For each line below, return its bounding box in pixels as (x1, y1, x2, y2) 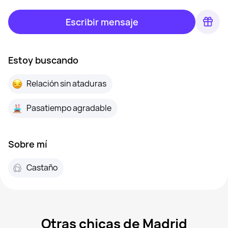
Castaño (26, 162, 58, 174)
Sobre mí (8, 137, 47, 150)
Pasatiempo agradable (26, 102, 111, 114)
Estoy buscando (8, 53, 78, 66)
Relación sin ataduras (26, 78, 106, 90)
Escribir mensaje (65, 15, 138, 28)
